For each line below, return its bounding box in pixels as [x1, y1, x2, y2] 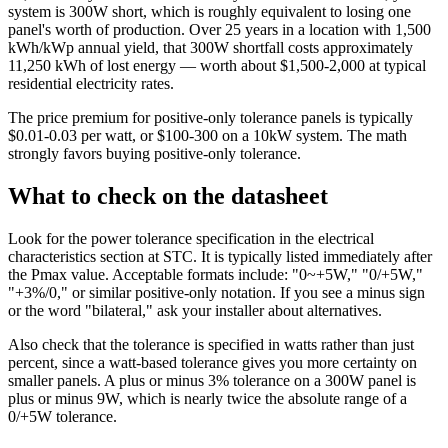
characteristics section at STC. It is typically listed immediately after [8, 247, 432, 265]
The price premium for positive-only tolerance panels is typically [8, 109, 413, 127]
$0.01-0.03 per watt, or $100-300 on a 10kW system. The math [8, 127, 407, 145]
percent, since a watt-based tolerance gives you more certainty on [8, 353, 417, 371]
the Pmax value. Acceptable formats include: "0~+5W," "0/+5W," [8, 265, 423, 283]
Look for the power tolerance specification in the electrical [8, 229, 374, 247]
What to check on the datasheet [8, 182, 328, 209]
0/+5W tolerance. [8, 407, 117, 425]
